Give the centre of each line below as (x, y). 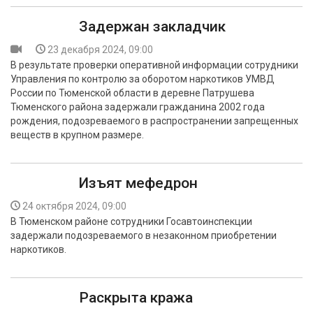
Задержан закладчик (152, 27)
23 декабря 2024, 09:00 (100, 50)
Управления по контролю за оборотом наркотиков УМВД (143, 79)
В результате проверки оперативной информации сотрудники (154, 65)
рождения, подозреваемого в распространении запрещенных (154, 121)
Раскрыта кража (136, 298)
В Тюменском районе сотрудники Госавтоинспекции (131, 221)
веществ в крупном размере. (77, 135)
